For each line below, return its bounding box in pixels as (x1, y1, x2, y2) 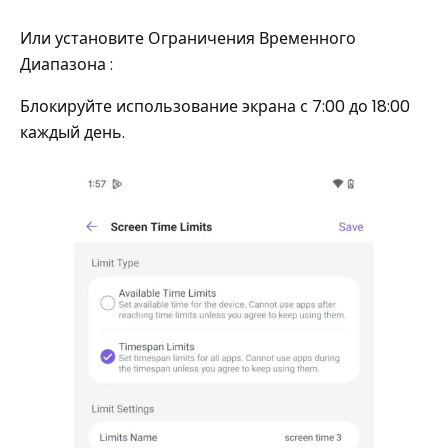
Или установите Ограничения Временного (20, 27, 356, 51)
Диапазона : (20, 53, 113, 77)
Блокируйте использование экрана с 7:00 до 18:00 (20, 95, 410, 119)
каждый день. (20, 121, 125, 145)
